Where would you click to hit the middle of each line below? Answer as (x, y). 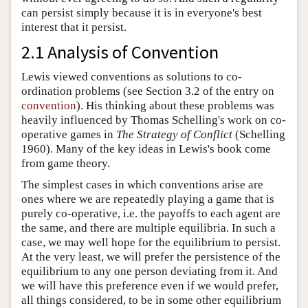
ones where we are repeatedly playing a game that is (148, 199)
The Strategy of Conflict (174, 134)
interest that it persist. (74, 27)
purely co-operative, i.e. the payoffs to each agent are (151, 213)
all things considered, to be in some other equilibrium (151, 300)
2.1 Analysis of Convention (120, 52)
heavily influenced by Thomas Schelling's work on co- (154, 120)
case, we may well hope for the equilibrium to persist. (151, 242)
